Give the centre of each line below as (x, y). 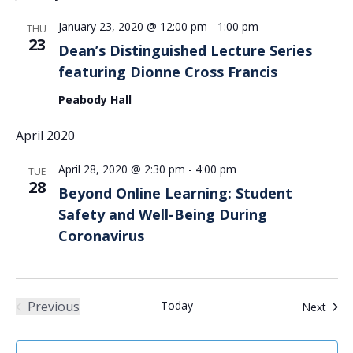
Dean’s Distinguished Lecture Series (185, 51)
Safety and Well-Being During (162, 215)
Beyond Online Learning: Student (175, 193)
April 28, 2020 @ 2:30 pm (121, 169)
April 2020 (45, 136)
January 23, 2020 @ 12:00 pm (132, 27)
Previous (53, 307)
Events (72, 323)
